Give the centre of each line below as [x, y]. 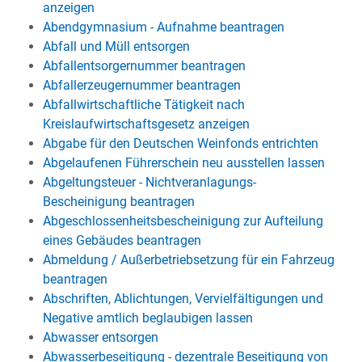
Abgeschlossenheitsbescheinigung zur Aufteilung [183, 221]
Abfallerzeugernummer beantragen [141, 85]
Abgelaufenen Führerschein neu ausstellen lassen [183, 163]
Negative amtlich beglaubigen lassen [147, 318]
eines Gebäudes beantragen [122, 240]
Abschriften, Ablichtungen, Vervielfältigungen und [183, 299]
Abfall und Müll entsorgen [116, 46]
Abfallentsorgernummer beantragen [144, 66]
